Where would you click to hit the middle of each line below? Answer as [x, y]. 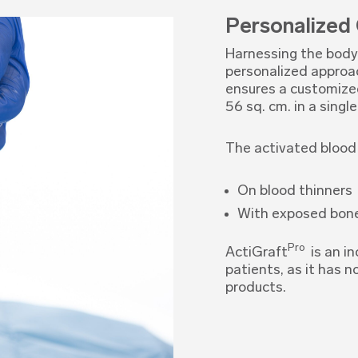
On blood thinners [294, 191]
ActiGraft [256, 253]
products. [255, 288]
